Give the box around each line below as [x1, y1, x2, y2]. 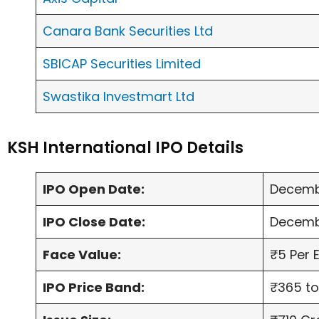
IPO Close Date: [43, 213, 145, 231]
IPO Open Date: [43, 180, 145, 199]
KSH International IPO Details [7, 137, 244, 159]
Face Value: [43, 246, 121, 264]
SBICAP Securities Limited [43, 55, 201, 73]
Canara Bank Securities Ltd [43, 22, 213, 41]
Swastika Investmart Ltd [43, 88, 194, 106]
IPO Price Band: [43, 278, 145, 297]
